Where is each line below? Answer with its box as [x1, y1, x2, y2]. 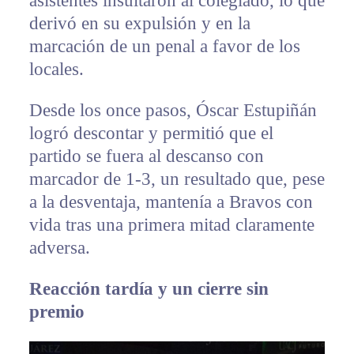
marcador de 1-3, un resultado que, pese [28, 168, 325, 189]
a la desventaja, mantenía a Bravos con [28, 191, 313, 212]
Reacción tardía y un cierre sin [28, 278, 269, 299]
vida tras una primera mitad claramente [28, 214, 314, 235]
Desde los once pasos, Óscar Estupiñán [28, 100, 317, 120]
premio [28, 301, 85, 322]
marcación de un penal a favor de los [28, 36, 300, 56]
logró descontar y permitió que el [28, 122, 273, 143]
